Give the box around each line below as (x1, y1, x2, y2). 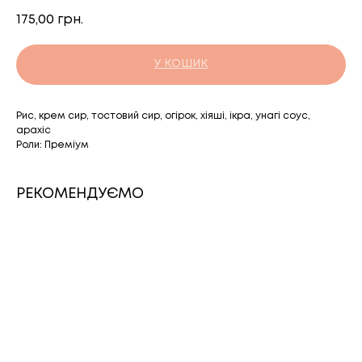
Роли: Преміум (16, 141, 89, 149)
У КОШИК (154, 59, 208, 69)
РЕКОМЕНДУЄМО (16, 187, 144, 200)
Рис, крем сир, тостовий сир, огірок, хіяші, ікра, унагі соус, (16, 112, 310, 120)
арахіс (16, 126, 51, 135)
